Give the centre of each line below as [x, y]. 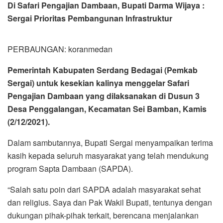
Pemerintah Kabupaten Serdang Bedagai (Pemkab [103, 70]
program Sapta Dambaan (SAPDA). [70, 169]
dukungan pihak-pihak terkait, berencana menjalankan [103, 216]
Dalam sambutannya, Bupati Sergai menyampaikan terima [110, 143]
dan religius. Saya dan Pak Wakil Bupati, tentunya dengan [110, 203]
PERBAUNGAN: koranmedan [60, 49]
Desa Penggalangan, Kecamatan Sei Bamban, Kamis [107, 109]
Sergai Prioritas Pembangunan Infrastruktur [90, 18]
